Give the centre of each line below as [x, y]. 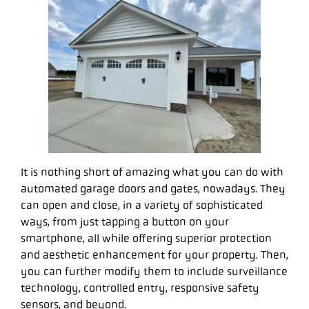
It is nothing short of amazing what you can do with [152, 172]
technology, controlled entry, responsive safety [140, 288]
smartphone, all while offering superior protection [146, 238]
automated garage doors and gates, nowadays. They [153, 188]
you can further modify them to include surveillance [154, 271]
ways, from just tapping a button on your [125, 221]
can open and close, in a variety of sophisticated [142, 205]
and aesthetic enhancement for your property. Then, [154, 255]
